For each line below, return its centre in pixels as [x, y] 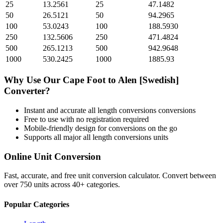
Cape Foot [84, 80]
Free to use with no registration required [86, 119]
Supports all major [54, 137]
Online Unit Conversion [53, 156]
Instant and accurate [56, 110]
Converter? [27, 91]
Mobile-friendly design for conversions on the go [101, 128]
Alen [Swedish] [148, 80]
